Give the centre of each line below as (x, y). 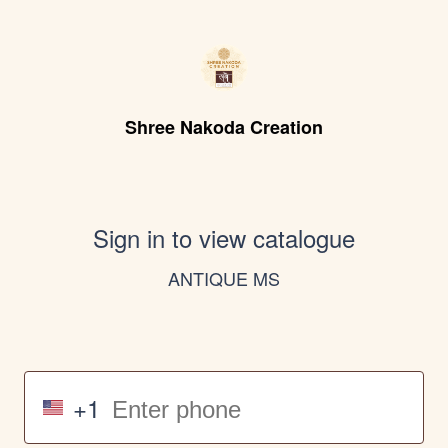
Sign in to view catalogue (224, 237)
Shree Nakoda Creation (224, 127)
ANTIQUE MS (224, 278)
